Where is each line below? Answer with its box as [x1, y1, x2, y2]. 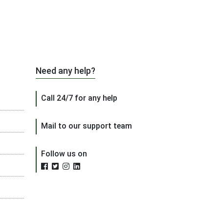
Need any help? [36, 66, 95, 76]
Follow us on [41, 149, 87, 158]
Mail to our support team [41, 121, 132, 131]
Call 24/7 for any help [41, 93, 117, 103]
